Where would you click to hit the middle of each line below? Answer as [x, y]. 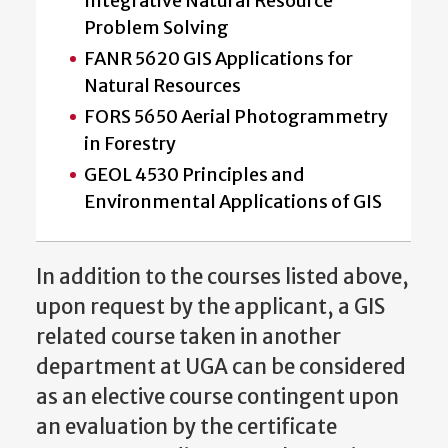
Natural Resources [162, 85]
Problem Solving [156, 27]
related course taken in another [188, 336]
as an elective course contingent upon [217, 396]
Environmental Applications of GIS [233, 201]
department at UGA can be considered [221, 366]
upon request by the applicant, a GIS [210, 306]
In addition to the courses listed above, [222, 276]
